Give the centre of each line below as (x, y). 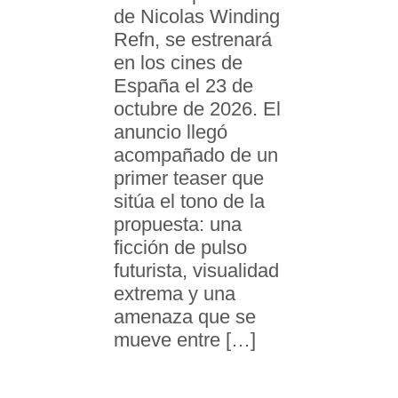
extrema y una (175, 294)
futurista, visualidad (196, 271)
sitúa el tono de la (189, 202)
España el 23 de (183, 86)
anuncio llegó (171, 132)
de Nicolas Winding (197, 17)
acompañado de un (196, 155)
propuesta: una (178, 225)
